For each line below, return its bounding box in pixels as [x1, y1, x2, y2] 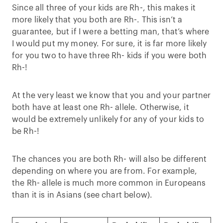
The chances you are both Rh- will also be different [12, 155, 207, 163]
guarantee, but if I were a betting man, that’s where [12, 28, 210, 36]
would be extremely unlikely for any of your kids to [12, 115, 205, 123]
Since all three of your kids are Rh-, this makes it [12, 4, 196, 12]
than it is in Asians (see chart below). [12, 191, 153, 199]
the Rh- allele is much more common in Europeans [12, 179, 206, 187]
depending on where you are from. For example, [12, 167, 198, 175]
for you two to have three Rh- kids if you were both [12, 52, 207, 60]
